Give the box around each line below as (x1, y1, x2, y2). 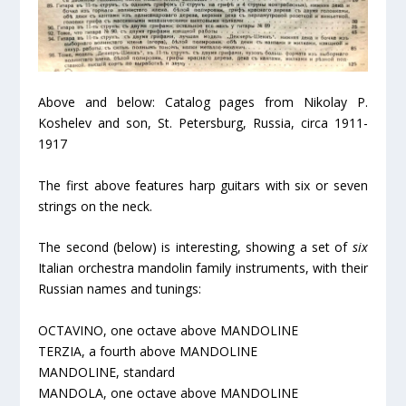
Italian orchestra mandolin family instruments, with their (38, 259, 368, 277)
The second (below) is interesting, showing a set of (38, 238, 353, 256)
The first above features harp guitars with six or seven (38, 176, 368, 194)
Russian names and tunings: (38, 280, 202, 298)
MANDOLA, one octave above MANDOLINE (38, 383, 299, 401)
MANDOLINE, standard (38, 362, 176, 381)
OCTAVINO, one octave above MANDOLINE (38, 321, 299, 339)
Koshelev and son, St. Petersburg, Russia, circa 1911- (38, 114, 368, 132)
